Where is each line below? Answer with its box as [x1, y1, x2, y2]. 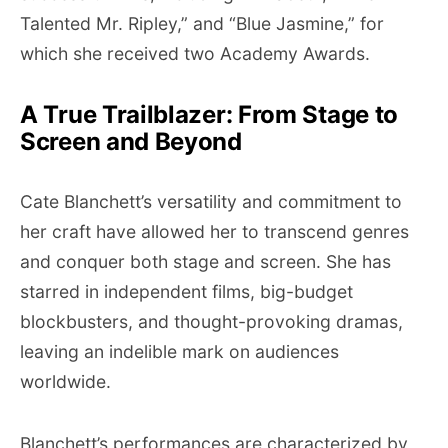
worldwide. [20, 371, 111, 392]
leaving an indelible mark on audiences [20, 341, 339, 362]
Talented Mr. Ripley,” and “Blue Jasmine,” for [20, 13, 384, 34]
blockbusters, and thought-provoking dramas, [20, 311, 403, 332]
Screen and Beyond [20, 127, 242, 156]
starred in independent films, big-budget [20, 281, 353, 302]
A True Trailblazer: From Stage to [20, 100, 399, 129]
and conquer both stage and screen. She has [20, 251, 391, 272]
